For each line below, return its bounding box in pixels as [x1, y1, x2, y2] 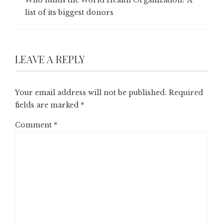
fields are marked [15, 100, 81, 110]
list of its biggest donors [25, 7, 113, 17]
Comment [15, 120, 54, 129]
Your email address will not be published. [15, 88, 167, 97]
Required [169, 88, 203, 97]
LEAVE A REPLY [15, 52, 85, 66]
